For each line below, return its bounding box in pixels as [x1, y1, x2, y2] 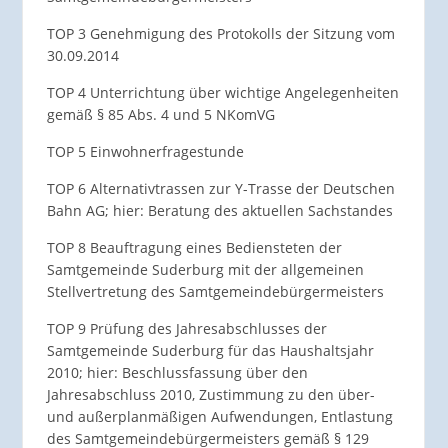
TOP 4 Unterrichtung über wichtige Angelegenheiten [46, 83, 399, 103]
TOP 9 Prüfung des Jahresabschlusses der [46, 319, 327, 339]
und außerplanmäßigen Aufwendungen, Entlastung [46, 407, 393, 427]
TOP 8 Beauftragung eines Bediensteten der [46, 238, 342, 258]
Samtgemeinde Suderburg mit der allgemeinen [46, 260, 364, 280]
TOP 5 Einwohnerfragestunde [46, 142, 244, 162]
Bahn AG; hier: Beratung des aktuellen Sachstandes [46, 201, 393, 221]
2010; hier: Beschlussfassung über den [46, 363, 308, 383]
